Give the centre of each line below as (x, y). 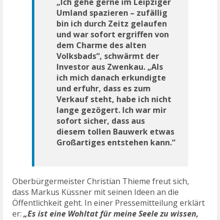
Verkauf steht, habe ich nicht (114, 99)
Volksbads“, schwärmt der (108, 56)
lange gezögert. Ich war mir (112, 110)
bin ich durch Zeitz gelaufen (112, 23)
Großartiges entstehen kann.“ (116, 142)
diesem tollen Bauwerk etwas (116, 131)
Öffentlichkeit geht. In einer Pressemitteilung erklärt (109, 203)
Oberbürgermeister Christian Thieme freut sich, (101, 181)
